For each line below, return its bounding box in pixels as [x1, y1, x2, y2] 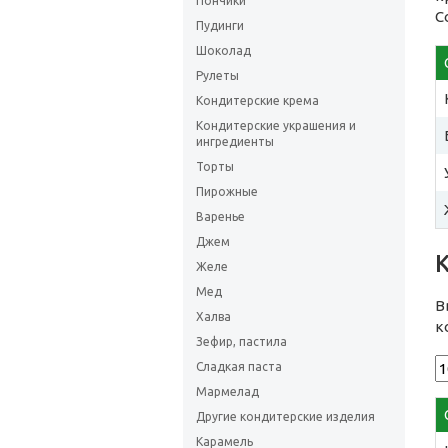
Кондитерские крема [196, 94, 319, 107]
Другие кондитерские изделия [196, 410, 375, 423]
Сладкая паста [196, 360, 282, 373]
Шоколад [196, 44, 251, 57]
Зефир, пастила [196, 335, 287, 348]
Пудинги [196, 19, 244, 32]
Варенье [196, 210, 245, 223]
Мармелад [196, 385, 259, 398]
